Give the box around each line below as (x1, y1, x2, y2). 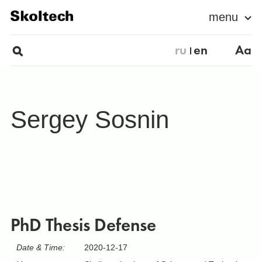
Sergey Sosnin (10, 105, 169, 133)
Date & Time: (16, 243, 65, 253)
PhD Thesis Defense (10, 213, 156, 237)
